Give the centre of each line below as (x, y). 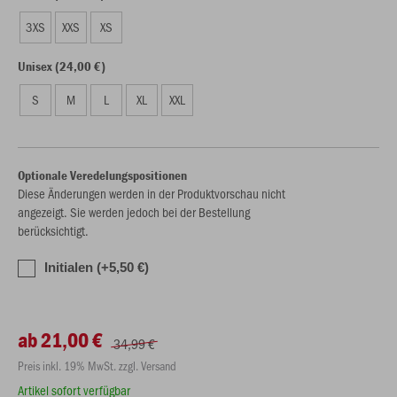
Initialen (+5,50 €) (97, 267)
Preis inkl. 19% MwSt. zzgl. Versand (97, 366)
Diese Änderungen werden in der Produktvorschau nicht (152, 193)
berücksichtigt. (53, 230)
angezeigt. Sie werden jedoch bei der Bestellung (134, 212)
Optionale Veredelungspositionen (102, 175)
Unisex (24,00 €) (62, 66)
